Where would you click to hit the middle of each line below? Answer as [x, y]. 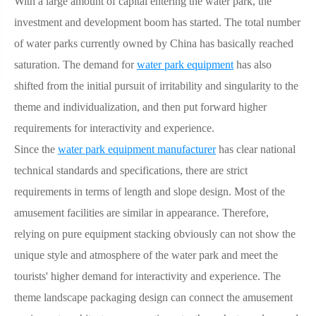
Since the [36, 149]
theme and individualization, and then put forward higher [140, 107]
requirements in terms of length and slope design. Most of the [150, 191]
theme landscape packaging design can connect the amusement [153, 297]
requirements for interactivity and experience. [114, 128]
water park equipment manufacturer [137, 149]
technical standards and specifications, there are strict [131, 170]
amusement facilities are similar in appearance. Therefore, [141, 212]
